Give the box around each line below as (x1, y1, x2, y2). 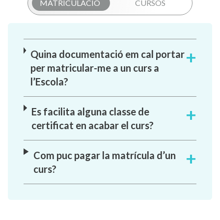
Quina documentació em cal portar (30, 48, 185, 60)
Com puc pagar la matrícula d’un (33, 149, 176, 162)
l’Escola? (30, 76, 69, 88)
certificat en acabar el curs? (31, 119, 154, 132)
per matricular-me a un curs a (30, 62, 160, 74)
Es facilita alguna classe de (31, 106, 150, 118)
